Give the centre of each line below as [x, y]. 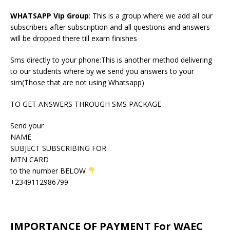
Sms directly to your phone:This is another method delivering [111, 60]
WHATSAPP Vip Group [50, 15]
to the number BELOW [49, 170]
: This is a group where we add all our [151, 15]
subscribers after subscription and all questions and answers [110, 27]
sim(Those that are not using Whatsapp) [77, 82]
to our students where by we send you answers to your [102, 71]
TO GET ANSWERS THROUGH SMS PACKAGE [86, 104]
